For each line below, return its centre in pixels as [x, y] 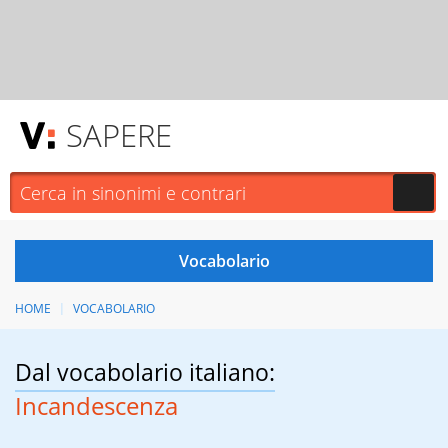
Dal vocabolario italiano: [145, 372]
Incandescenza [96, 406]
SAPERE [119, 135]
